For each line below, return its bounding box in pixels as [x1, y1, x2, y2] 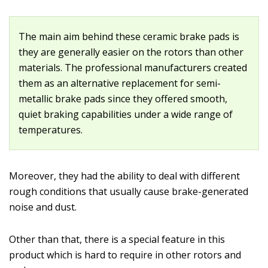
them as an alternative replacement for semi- [19, 77, 221, 90]
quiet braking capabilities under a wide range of [19, 108, 233, 121]
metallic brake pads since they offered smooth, [19, 92, 227, 106]
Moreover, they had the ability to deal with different [9, 169, 240, 183]
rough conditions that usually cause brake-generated [9, 185, 248, 199]
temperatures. [19, 123, 83, 137]
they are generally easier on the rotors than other [19, 45, 243, 59]
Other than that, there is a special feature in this [9, 233, 225, 246]
